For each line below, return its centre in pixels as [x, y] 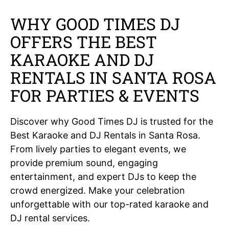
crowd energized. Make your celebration [98, 190]
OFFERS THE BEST [84, 41]
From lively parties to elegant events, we [98, 149]
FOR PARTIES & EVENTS [105, 95]
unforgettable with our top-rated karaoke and [109, 204]
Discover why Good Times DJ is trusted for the [112, 121]
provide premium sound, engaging [84, 163]
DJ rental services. [50, 218]
